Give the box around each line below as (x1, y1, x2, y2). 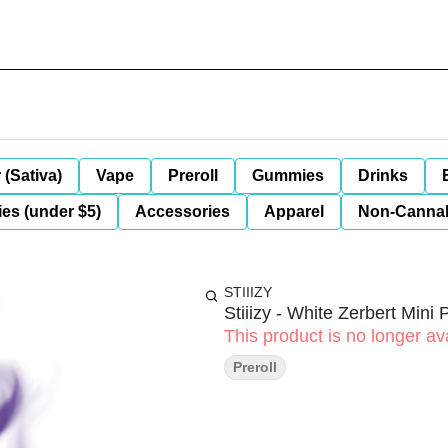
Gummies (252, 167, 324, 184)
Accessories (135, 203, 230, 220)
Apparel (264, 203, 324, 220)
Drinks (358, 167, 408, 184)
